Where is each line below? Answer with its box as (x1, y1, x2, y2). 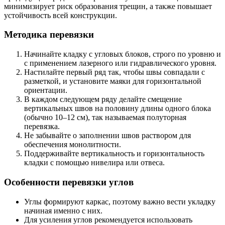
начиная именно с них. (24, 206, 102, 215)
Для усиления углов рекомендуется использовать (24, 215, 192, 224)
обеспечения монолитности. (24, 140, 121, 149)
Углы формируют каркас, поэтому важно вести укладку (24, 197, 215, 206)
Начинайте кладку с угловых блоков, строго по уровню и (24, 50, 221, 59)
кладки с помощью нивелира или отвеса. (24, 158, 165, 167)
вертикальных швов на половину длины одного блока (24, 104, 211, 113)
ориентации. (24, 86, 67, 95)
